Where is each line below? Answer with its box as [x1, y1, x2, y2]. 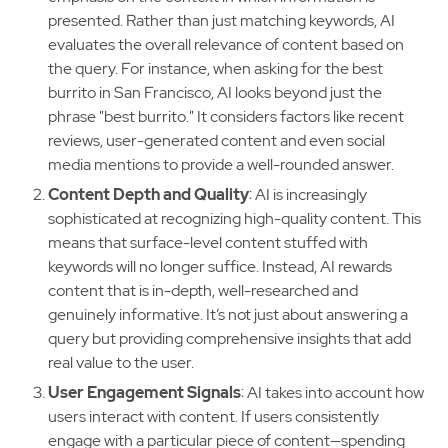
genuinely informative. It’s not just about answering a [48, 304, 408, 325]
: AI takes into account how [241, 382, 424, 403]
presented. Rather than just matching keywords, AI [48, 10, 395, 31]
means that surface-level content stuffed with [48, 232, 368, 253]
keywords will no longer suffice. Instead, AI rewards [48, 256, 392, 277]
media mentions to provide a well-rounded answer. [48, 154, 394, 175]
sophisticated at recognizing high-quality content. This [48, 208, 421, 229]
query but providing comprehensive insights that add [48, 328, 411, 349]
